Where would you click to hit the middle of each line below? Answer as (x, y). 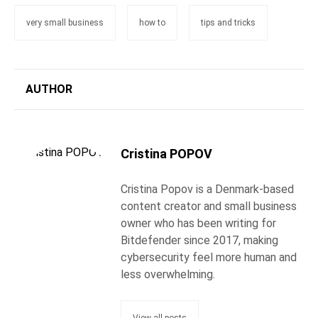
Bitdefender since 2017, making (199, 240)
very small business (65, 23)
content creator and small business (209, 206)
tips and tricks (228, 23)
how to (152, 23)
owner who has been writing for (198, 223)
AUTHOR (49, 89)
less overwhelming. (168, 274)
